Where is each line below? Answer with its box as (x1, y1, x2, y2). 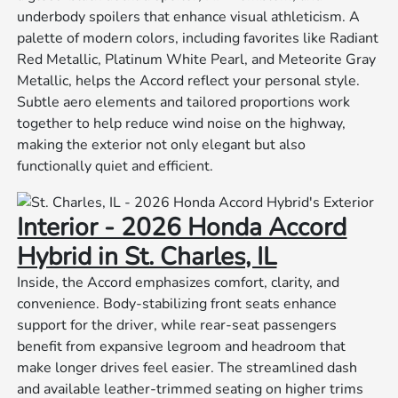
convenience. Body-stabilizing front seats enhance (17, 294, 338, 314)
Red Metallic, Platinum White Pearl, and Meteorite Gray (17, 50, 377, 70)
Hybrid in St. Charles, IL (17, 240, 277, 275)
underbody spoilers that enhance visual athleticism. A (17, 7, 361, 28)
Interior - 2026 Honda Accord (17, 211, 347, 245)
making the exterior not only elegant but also (17, 135, 306, 155)
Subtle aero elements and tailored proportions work (17, 92, 351, 113)
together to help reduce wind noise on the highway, (17, 114, 346, 134)
